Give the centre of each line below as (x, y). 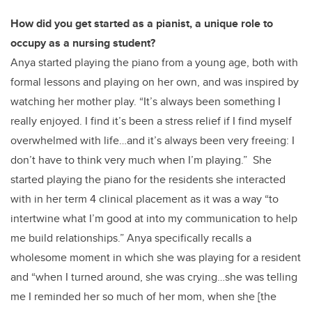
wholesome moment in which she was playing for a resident (156, 257)
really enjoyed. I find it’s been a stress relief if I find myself (151, 120)
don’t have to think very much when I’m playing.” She (141, 159)
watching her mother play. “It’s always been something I (146, 101)
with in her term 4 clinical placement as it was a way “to (145, 198)
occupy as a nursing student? (83, 42)
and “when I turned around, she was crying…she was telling (154, 276)
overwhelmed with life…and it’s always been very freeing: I (153, 140)
